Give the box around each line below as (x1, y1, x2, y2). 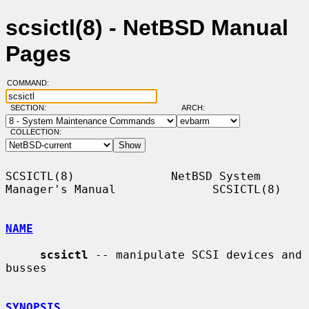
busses (6, 261, 47, 275)
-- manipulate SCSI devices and (88, 248, 302, 261)
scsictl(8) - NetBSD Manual (6, 15, 288, 41)
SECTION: (10, 103, 52, 112)
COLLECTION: (10, 128, 61, 137)
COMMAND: (6, 79, 57, 88)
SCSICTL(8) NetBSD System (6, 169, 261, 183)
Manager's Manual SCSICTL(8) (6, 182, 281, 196)
